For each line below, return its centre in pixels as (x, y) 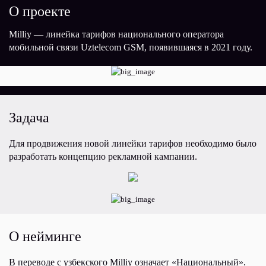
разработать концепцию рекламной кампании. (103, 156)
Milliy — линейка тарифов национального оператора (116, 34)
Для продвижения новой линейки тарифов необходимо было (133, 143)
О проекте (40, 11)
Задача (29, 118)
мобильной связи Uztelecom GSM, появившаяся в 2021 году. (131, 47)
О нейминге (45, 236)
